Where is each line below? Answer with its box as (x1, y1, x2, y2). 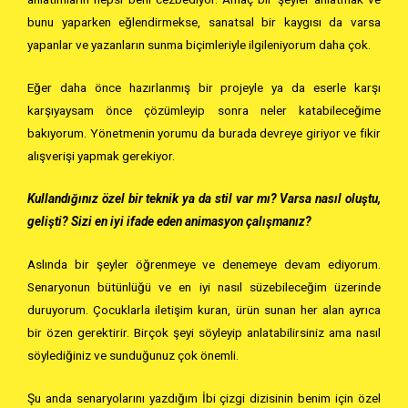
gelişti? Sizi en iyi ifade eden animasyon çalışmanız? (27, 214, 311, 229)
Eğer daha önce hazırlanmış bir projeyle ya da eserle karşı (27, 80, 381, 96)
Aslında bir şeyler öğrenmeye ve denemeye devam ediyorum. (27, 256, 381, 271)
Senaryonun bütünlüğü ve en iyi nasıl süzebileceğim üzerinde (27, 279, 381, 294)
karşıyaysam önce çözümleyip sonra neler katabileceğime (27, 103, 381, 118)
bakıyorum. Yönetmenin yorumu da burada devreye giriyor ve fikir (27, 126, 381, 141)
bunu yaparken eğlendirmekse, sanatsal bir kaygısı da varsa (27, 15, 381, 30)
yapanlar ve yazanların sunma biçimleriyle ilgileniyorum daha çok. (27, 37, 371, 53)
